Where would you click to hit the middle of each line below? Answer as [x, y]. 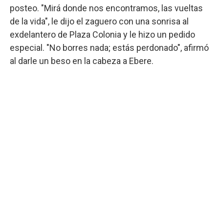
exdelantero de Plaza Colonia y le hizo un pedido [102, 34]
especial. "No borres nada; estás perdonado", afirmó [109, 47]
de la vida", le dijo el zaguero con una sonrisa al [99, 21]
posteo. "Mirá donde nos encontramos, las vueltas [106, 8]
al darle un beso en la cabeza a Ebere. [82, 61]
